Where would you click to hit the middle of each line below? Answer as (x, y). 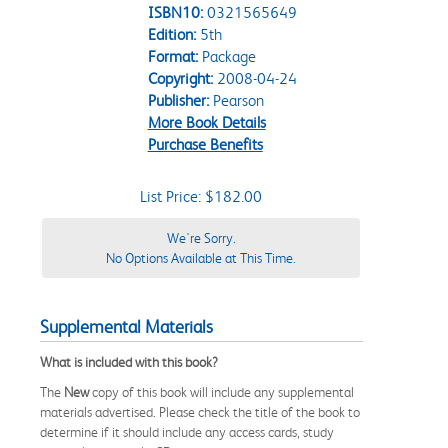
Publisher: (178, 100)
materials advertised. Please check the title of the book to (200, 411)
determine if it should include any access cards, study (187, 431)
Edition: (171, 34)
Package (226, 56)
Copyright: (180, 78)
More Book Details (206, 122)
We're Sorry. (201, 237)
